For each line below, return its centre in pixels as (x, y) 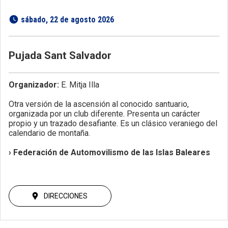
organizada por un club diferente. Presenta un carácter (104, 113)
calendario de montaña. (49, 133)
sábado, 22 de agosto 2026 (68, 19)
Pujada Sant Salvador (60, 55)
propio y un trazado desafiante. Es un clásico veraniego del (113, 123)
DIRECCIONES (66, 196)
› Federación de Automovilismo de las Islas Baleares (109, 152)
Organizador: (34, 84)
